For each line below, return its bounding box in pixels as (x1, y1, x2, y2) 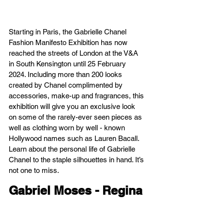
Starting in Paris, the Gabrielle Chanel (9, 28, 128, 36)
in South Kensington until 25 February (9, 60, 128, 68)
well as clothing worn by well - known (9, 124, 127, 132)
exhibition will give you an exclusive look (9, 102, 137, 110)
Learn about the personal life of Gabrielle (9, 145, 137, 153)
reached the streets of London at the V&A (9, 49, 140, 57)
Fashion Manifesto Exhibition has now (9, 38, 129, 46)
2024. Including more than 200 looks (9, 70, 124, 78)
